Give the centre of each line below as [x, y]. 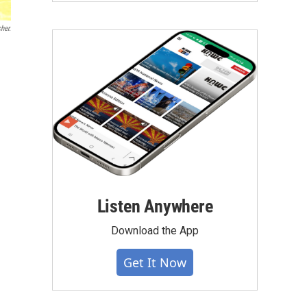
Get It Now [155, 263]
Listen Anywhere [155, 207]
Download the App [155, 231]
